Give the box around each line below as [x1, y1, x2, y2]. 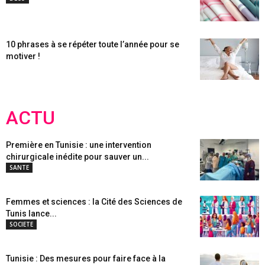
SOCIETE [9, 220, 33, 228]
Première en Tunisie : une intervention [6, 140, 151, 150]
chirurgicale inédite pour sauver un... [6, 152, 149, 161]
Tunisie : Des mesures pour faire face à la [6, 254, 166, 263]
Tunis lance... [6, 209, 57, 218]
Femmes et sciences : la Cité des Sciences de [6, 197, 182, 206]
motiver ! [6, 51, 40, 61]
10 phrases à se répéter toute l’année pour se [6, 40, 179, 49]
